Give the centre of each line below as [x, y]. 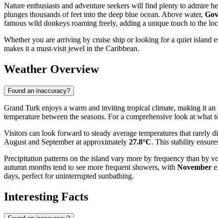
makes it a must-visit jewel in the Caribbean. [72, 49]
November [194, 167]
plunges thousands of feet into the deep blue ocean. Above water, [104, 15]
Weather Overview [51, 69]
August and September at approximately [66, 142]
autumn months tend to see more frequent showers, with [91, 167]
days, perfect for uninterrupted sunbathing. [69, 176]
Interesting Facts [46, 196]
